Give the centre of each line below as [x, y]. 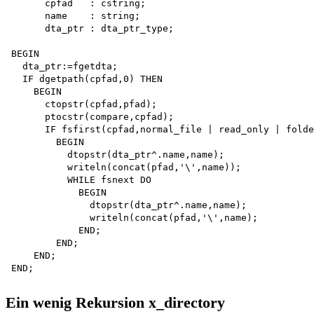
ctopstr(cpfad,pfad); [87, 104]
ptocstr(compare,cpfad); [93, 117]
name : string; [76, 16]
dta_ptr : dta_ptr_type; [93, 29]
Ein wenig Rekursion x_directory [115, 302]
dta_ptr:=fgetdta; [64, 67]
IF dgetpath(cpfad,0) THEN [90, 79]
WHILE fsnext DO [84, 180]
